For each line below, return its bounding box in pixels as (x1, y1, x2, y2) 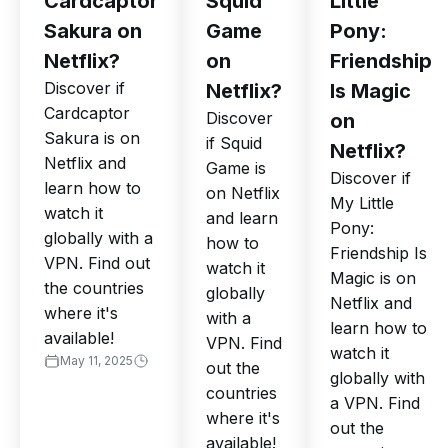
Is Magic (330, 79, 411, 104)
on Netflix (206, 183, 280, 204)
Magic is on (330, 268, 416, 289)
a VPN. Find (330, 393, 420, 414)
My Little (330, 193, 394, 214)
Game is (206, 158, 266, 179)
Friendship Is (330, 243, 427, 264)
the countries (44, 278, 144, 299)
